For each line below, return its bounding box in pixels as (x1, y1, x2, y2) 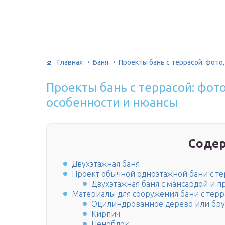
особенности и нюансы (46, 96, 178, 109)
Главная (57, 58, 83, 66)
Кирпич (91, 209, 121, 219)
